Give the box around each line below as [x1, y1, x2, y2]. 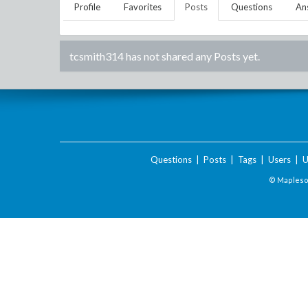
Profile [74, 1, 100, 12]
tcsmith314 [69, 49, 124, 63]
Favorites [124, 1, 162, 12]
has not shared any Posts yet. [124, 49, 260, 63]
